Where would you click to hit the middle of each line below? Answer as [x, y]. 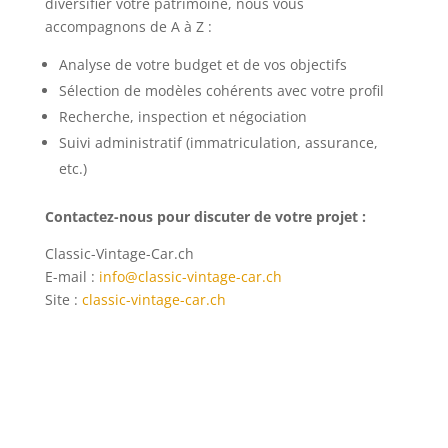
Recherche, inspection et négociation [182, 116]
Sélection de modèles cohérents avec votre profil [221, 90]
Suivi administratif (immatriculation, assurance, [218, 142]
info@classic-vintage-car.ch [190, 276]
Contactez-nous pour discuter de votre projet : [205, 216]
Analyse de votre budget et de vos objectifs [202, 64]
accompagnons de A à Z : [128, 26]
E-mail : [71, 276]
